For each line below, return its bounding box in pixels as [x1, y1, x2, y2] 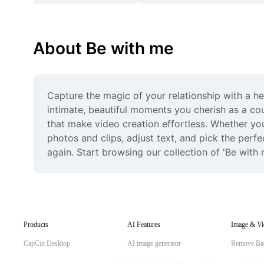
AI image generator [127, 239, 181, 247]
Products [24, 220, 48, 229]
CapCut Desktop [24, 239, 70, 247]
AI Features [127, 220, 160, 229]
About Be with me [33, 38, 174, 58]
